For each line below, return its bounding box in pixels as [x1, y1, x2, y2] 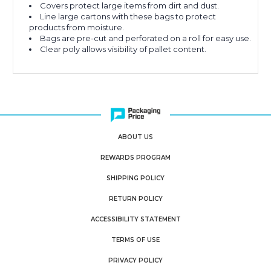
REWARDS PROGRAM [100, 154, 171, 162]
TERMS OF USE [111, 236, 160, 244]
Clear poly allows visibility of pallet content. [40, 44, 207, 54]
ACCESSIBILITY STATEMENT [90, 215, 181, 224]
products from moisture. [29, 22, 125, 33]
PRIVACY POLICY [108, 256, 163, 265]
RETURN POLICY [108, 195, 163, 203]
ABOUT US [118, 133, 153, 142]
